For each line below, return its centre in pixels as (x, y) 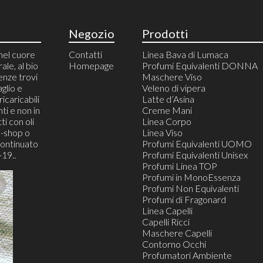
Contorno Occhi (174, 244)
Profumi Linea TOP (180, 166)
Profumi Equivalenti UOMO (197, 143)
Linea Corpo (167, 121)
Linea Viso (163, 132)
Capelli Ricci (166, 221)
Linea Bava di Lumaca (186, 54)
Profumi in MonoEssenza (192, 177)
